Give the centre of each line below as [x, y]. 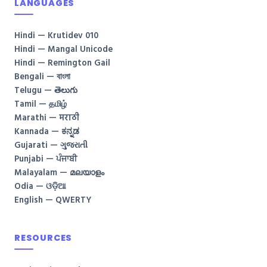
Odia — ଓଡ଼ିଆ [40, 187]
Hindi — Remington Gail [62, 64]
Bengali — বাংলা [42, 77]
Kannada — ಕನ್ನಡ [47, 132]
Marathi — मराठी [47, 119]
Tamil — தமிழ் [41, 105]
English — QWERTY [53, 201]
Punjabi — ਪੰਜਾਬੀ [46, 160]
